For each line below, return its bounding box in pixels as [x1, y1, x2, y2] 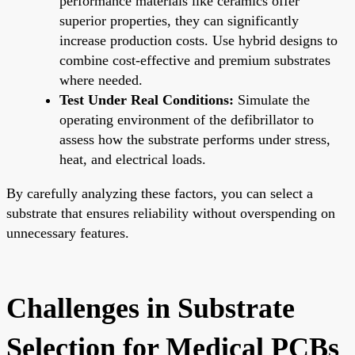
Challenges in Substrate [6, 292, 295, 324]
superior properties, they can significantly [59, 12, 299, 29]
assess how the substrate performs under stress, [59, 131, 330, 147]
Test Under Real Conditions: [59, 91, 234, 108]
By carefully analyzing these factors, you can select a [6, 185, 313, 201]
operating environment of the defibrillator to [59, 111, 314, 128]
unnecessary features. [6, 224, 129, 241]
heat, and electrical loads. [59, 151, 206, 167]
